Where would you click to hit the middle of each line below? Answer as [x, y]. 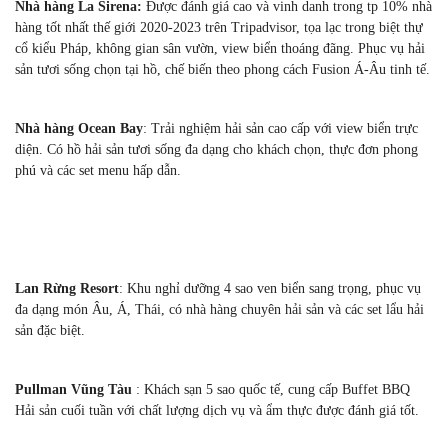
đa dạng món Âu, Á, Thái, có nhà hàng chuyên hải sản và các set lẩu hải [219, 309]
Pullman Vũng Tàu [73, 389]
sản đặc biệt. [50, 330]
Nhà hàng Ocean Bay [79, 128]
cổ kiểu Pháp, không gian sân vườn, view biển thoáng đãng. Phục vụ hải [220, 48]
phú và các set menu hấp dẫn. [98, 170]
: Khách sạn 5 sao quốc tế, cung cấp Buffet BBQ [271, 389]
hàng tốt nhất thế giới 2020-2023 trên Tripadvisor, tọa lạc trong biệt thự [219, 27]
